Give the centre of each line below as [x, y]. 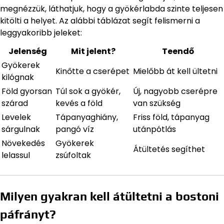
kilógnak [18, 77]
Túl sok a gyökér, [88, 91]
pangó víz [75, 129]
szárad [15, 103]
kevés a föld [79, 103]
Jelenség [27, 51]
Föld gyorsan [27, 91]
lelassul [16, 155]
